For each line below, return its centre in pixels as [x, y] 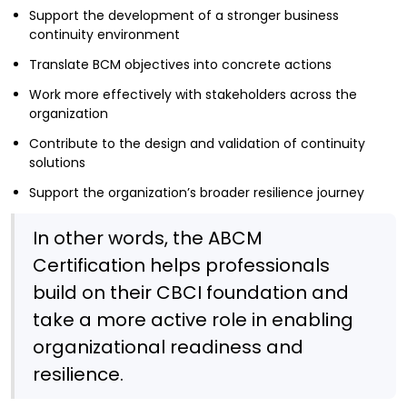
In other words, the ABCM [148, 238]
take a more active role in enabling [193, 319]
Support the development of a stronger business [184, 15]
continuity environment [104, 34]
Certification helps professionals [181, 265]
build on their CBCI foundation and [191, 292]
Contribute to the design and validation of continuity [197, 143]
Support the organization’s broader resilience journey [197, 192]
